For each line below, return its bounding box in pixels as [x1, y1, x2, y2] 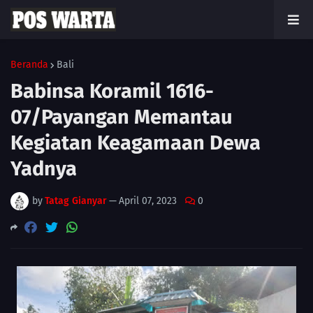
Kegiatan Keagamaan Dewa [10, 131, 261, 155]
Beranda [10, 59, 48, 71]
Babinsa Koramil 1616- [10, 79, 214, 103]
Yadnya [10, 156, 77, 181]
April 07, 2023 [119, 195, 177, 207]
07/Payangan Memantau [10, 105, 233, 129]
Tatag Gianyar [45, 195, 107, 207]
